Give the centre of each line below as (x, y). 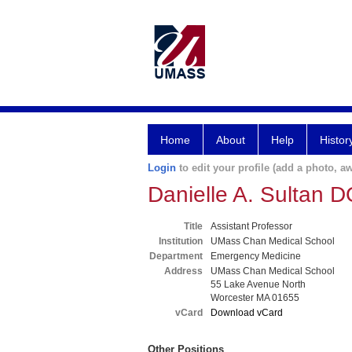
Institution (181, 241)
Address (183, 271)
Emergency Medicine (256, 256)
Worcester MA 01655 (255, 298)
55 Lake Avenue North (258, 284)
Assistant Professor (251, 226)
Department (176, 256)
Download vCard (247, 313)
